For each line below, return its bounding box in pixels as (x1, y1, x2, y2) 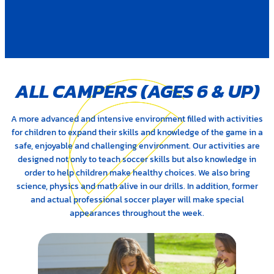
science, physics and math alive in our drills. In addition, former (16, 179, 258, 193)
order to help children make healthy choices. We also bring (24, 165, 250, 179)
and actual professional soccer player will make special (30, 192, 244, 206)
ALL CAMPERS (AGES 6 (15, 76, 212, 105)
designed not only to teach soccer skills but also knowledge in (18, 152, 256, 166)
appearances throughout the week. (70, 206, 204, 220)
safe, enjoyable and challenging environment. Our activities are (14, 138, 260, 152)
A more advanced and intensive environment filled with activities (11, 111, 263, 125)
